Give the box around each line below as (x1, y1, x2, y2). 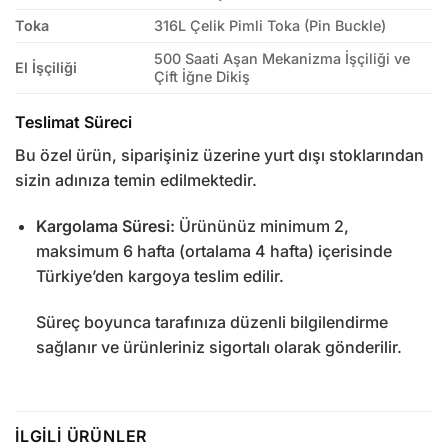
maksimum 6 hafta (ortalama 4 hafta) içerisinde (35, 241, 392, 262)
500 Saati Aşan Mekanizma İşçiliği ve (154, 50, 411, 68)
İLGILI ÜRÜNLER (15, 425, 148, 446)
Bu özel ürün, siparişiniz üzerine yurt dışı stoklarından (15, 145, 424, 166)
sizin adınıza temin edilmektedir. (15, 170, 257, 191)
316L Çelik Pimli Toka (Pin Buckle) (154, 17, 387, 35)
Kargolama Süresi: (35, 216, 175, 237)
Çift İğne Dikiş (154, 68, 251, 86)
